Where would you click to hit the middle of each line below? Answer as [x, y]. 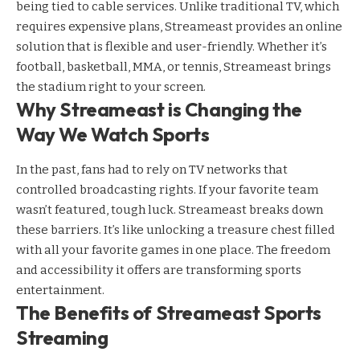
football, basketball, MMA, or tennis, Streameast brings [174, 67]
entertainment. [60, 290]
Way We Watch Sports [113, 135]
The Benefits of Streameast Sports [169, 312]
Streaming [62, 337]
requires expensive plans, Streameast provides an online [179, 27]
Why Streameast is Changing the [159, 110]
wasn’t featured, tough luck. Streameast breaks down [170, 209]
